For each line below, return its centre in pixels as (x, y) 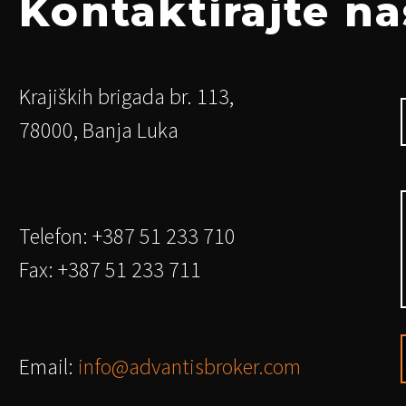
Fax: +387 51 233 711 (110, 269)
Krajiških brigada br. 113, (126, 96)
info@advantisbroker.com (189, 366)
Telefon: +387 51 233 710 (127, 236)
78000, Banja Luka (99, 130)
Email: (48, 366)
